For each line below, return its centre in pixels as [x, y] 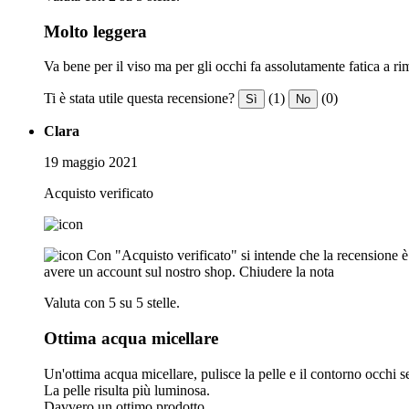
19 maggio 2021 [91, 163]
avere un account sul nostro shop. [140, 272]
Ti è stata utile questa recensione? [139, 99]
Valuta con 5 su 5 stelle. [112, 303]
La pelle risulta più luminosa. [127, 390]
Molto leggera [95, 31]
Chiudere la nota [287, 272]
